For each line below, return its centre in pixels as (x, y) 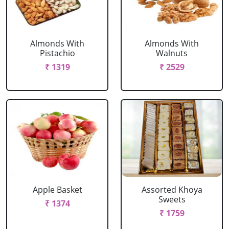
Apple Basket (57, 190)
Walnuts (172, 53)
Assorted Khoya (172, 190)
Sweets (172, 199)
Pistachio (57, 53)
